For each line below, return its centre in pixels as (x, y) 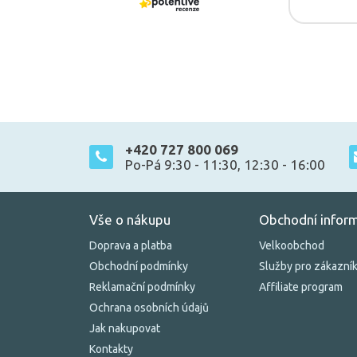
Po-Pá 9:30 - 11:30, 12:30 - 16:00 (225, 165)
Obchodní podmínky (139, 266)
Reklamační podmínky (142, 287)
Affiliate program (300, 287)
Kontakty (111, 349)
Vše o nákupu (130, 220)
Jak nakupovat (125, 328)
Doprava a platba (131, 245)
